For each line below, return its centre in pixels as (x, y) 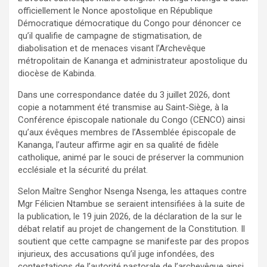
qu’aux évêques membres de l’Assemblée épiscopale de (127, 132)
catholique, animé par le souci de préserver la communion (131, 157)
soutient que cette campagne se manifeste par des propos (133, 241)
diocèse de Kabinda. (57, 73)
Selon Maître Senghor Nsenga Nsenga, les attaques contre (132, 191)
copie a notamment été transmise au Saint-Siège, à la (123, 107)
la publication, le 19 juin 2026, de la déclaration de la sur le (130, 216)
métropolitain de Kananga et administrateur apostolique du (133, 60)
